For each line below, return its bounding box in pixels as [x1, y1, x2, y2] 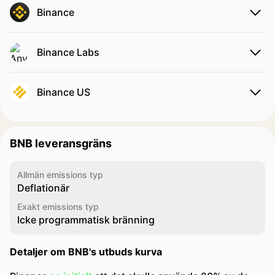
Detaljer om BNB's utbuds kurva [10, 246, 162, 258]
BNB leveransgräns [10, 137, 112, 150]
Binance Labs [37, 46, 99, 58]
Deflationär [17, 182, 69, 194]
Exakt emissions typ [17, 201, 99, 212]
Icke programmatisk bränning [17, 214, 155, 226]
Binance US [37, 86, 90, 98]
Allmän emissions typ [17, 169, 103, 180]
